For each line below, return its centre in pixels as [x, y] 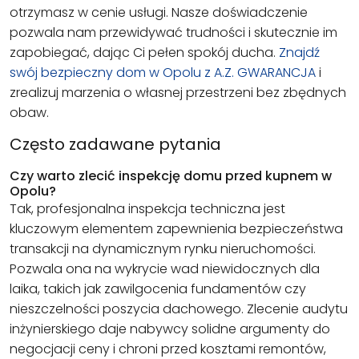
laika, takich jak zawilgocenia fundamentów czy [158, 289]
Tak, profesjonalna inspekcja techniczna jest [147, 209]
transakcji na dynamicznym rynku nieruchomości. [163, 249]
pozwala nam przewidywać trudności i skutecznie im [173, 32]
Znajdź [299, 52]
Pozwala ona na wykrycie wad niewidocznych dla [165, 269]
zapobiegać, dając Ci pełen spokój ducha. [144, 52]
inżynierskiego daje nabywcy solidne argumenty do [170, 329]
